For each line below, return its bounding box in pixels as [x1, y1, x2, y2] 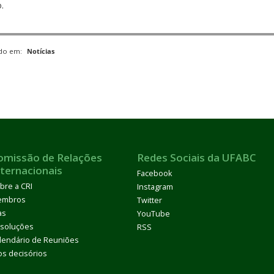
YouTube [137, 209, 170, 220]
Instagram [137, 182, 173, 193]
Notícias [27, 46, 54, 56]
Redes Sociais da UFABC [137, 150, 256, 165]
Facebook [137, 168, 172, 179]
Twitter [137, 195, 162, 206]
